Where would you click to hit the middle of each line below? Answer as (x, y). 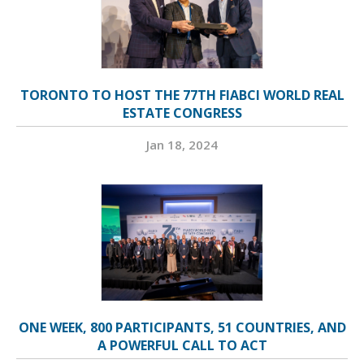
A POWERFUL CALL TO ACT (182, 346)
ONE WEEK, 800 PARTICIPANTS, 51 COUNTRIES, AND (182, 328)
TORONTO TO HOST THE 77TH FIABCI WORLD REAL (182, 95)
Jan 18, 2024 (182, 145)
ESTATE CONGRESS (182, 113)
